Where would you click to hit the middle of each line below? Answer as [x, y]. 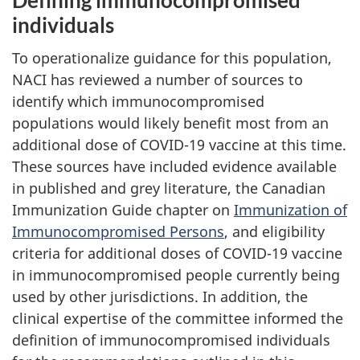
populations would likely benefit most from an [170, 123]
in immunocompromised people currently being [176, 274]
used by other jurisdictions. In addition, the [160, 296]
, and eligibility [274, 231]
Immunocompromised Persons [118, 231]
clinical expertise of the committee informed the [178, 318]
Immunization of [290, 209]
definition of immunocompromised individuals [171, 340]
